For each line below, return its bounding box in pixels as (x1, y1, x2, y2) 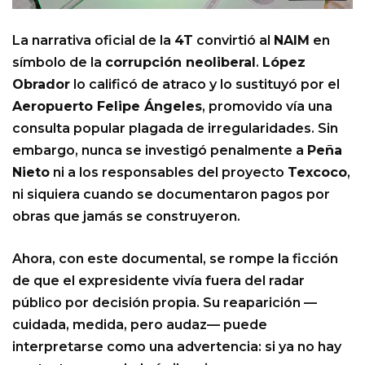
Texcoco (288, 164, 347, 180)
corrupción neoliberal (105, 54, 256, 70)
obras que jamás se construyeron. (12, 208, 240, 224)
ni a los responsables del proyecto (50, 164, 288, 180)
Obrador (12, 76, 70, 92)
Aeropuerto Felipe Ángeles (12, 98, 202, 114)
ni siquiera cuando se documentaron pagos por (12, 186, 330, 202)
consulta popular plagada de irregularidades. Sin (12, 120, 338, 136)
